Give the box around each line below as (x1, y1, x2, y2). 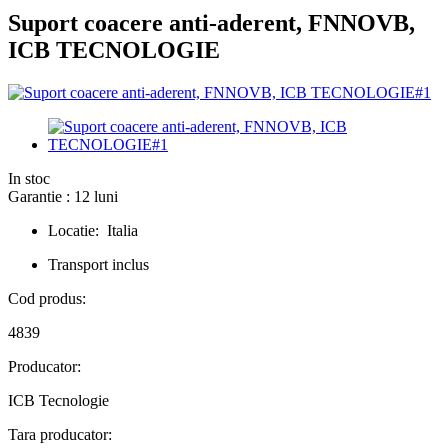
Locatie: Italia (48, 222, 138, 240)
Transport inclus (48, 256, 149, 274)
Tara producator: (8, 426, 112, 444)
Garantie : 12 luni (8, 188, 118, 206)
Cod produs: (8, 290, 86, 308)
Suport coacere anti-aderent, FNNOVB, (8, 10, 415, 37)
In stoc (8, 170, 50, 188)
